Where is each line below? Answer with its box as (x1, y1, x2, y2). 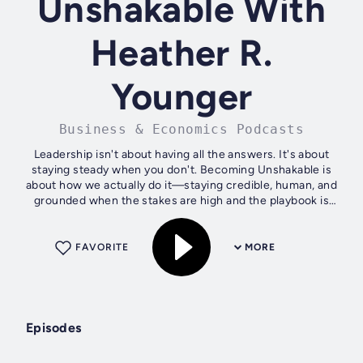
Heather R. (90, 31, 273, 75)
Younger (110, 75, 253, 119)
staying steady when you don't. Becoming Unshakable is (31, 163, 332, 177)
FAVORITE (75, 241, 129, 254)
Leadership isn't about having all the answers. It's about (33, 147, 330, 162)
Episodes (26, 320, 82, 336)
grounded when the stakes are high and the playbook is (33, 194, 330, 208)
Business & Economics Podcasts (58, 122, 305, 138)
